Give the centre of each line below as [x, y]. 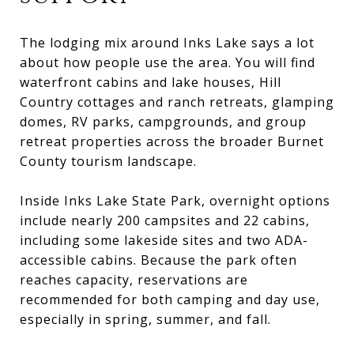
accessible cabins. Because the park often [158, 260]
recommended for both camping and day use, [170, 299]
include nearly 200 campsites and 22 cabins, [165, 220]
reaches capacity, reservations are [134, 279]
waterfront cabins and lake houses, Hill [151, 82]
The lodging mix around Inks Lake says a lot [167, 42]
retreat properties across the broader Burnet [172, 141]
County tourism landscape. [108, 161]
